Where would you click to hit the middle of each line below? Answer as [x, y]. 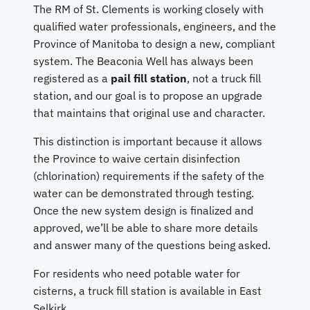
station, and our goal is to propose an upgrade [148, 95]
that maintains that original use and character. [149, 112]
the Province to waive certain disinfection [137, 158]
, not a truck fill [224, 78]
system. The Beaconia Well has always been [143, 61]
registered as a [72, 78]
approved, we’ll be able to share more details [146, 227]
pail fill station [149, 78]
